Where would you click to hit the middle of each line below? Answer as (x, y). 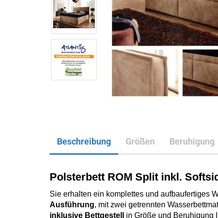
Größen (140, 141)
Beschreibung (84, 141)
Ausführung (72, 205)
